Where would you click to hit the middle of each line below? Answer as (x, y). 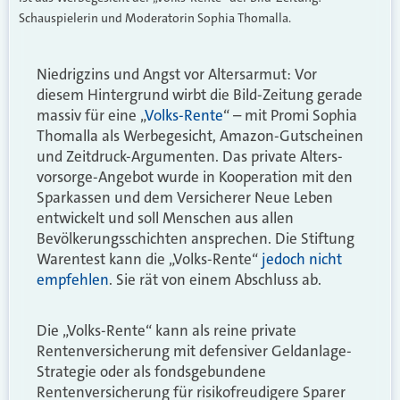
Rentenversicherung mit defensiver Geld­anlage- (194, 351)
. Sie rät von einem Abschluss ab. (215, 279)
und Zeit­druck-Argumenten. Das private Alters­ (190, 156)
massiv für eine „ (91, 115)
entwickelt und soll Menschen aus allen (165, 217)
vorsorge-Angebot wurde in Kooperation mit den (195, 176)
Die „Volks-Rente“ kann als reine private (167, 331)
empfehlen (73, 279)
